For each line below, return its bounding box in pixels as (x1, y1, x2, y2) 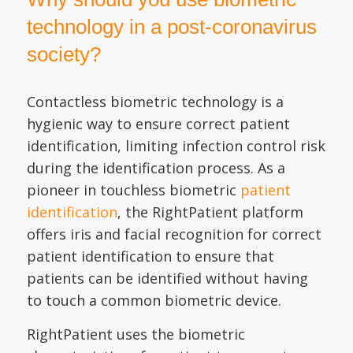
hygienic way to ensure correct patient (26, 113, 290, 133)
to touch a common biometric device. (26, 290, 285, 310)
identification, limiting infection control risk (26, 136, 325, 155)
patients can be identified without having (26, 268, 308, 288)
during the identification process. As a (26, 158, 285, 177)
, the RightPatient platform (117, 202, 303, 221)
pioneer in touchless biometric (26, 180, 240, 199)
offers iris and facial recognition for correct (26, 224, 321, 243)
